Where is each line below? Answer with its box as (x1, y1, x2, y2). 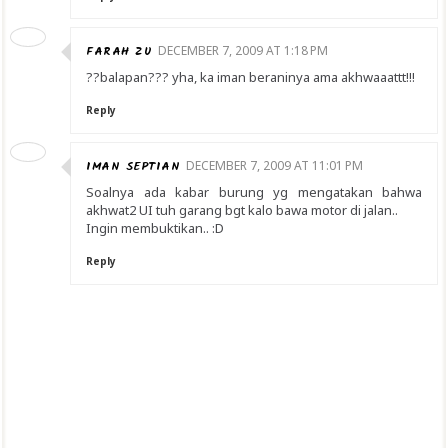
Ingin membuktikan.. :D (86, 219, 224, 237)
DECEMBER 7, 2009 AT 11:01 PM (186, 157, 363, 174)
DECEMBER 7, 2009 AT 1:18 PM (158, 42, 328, 59)
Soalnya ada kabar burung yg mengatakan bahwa (86, 183, 422, 201)
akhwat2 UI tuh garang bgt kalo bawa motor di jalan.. (86, 201, 398, 219)
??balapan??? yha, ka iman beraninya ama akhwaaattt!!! (86, 68, 415, 86)
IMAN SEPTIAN (86, 157, 180, 176)
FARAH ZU (86, 42, 152, 61)
